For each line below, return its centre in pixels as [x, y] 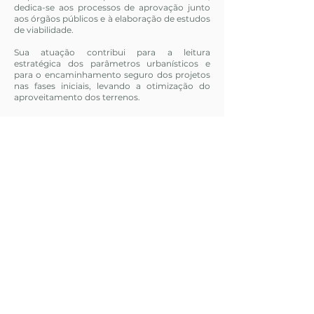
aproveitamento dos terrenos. [77, 97]
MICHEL [137, 266]
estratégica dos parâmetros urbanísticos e [112, 63]
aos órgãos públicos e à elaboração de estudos [112, 19]
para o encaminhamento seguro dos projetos [112, 75]
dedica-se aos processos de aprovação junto [112, 7]
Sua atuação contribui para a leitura [112, 52]
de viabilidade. [44, 30]
